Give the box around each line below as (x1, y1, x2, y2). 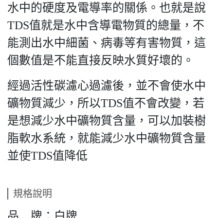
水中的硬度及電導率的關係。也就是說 (7, 1, 206, 14)
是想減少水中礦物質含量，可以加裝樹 (7, 114, 206, 127)
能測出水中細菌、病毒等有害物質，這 (7, 36, 206, 49)
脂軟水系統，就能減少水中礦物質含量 (7, 132, 206, 145)
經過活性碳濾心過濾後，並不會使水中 (7, 79, 206, 92)
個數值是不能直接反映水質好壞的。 (7, 54, 194, 67)
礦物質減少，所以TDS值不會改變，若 (7, 97, 204, 109)
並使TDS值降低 (7, 149, 88, 162)
